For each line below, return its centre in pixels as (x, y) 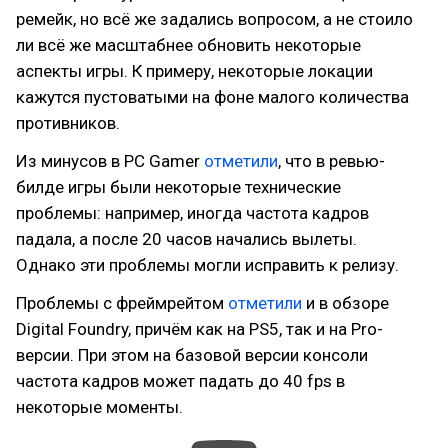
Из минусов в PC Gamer (110, 161)
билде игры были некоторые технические (178, 187)
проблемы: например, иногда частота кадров (192, 213)
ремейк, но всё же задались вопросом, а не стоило (214, 19)
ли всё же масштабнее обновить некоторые (188, 45)
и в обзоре (345, 303)
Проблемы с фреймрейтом (122, 303)
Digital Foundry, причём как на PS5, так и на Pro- (199, 329)
